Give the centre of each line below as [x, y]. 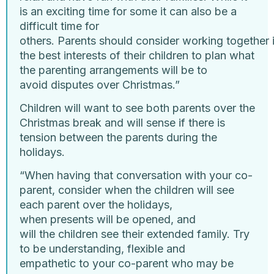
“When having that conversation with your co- [136, 176]
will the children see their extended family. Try [135, 234]
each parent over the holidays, [96, 205]
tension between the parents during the [118, 137]
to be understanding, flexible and [102, 249]
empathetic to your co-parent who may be [127, 264]
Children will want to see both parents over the [137, 108]
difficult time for [59, 26]
